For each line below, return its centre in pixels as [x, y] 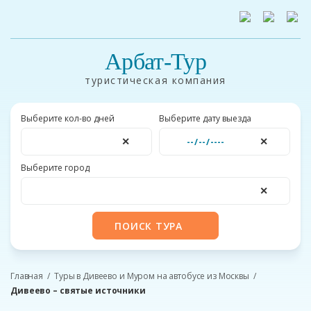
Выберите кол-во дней [68, 118]
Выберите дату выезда [205, 118]
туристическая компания [155, 80]
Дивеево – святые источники [78, 291]
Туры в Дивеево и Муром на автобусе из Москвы [152, 276]
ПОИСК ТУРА [149, 226]
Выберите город [55, 168]
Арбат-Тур [155, 61]
